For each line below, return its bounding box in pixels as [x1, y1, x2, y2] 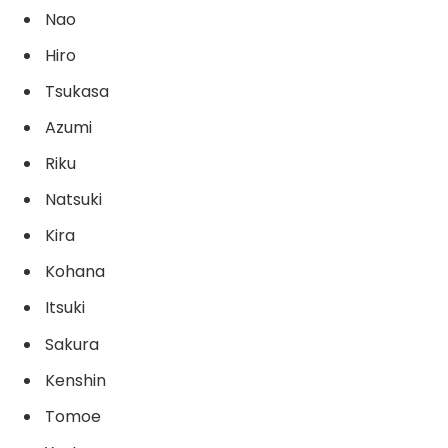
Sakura [45, 332, 99, 356]
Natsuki [45, 188, 102, 212]
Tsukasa [45, 80, 109, 104]
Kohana [45, 260, 105, 284]
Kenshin [45, 368, 106, 392]
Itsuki [45, 296, 85, 320]
